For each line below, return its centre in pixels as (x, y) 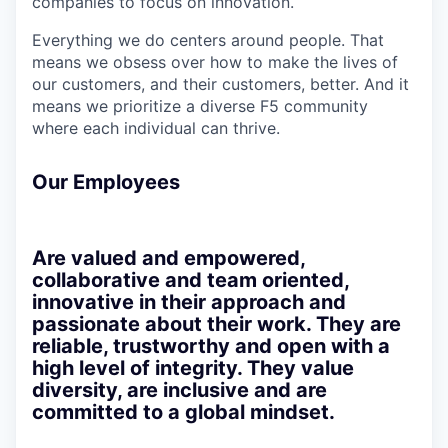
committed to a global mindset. (183, 412)
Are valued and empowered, (168, 258)
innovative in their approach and (189, 302)
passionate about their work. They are (216, 324)
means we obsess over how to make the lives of (215, 62)
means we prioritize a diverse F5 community (200, 106)
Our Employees (106, 182)
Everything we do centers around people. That (208, 40)
